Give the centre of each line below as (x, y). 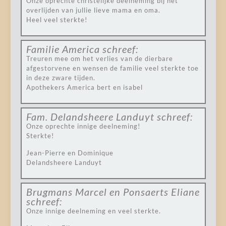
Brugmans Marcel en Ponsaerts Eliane (113, 192)
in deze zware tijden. (61, 78)
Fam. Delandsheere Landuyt (90, 117)
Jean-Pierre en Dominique (70, 153)
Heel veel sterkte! (56, 20)
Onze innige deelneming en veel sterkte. (93, 211)
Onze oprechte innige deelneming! (83, 126)
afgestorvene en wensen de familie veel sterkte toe (112, 68)
